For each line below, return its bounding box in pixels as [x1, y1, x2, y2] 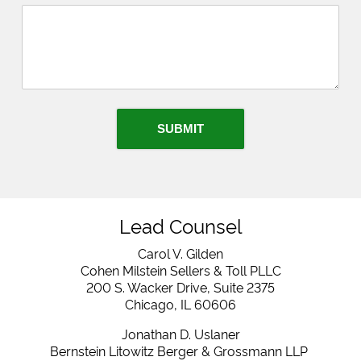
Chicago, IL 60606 [125, 295, 236, 313]
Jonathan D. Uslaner [121, 325, 240, 342]
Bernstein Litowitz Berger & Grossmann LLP [50, 342, 311, 359]
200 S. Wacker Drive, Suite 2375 [86, 278, 275, 296]
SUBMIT [157, 122, 204, 135]
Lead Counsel [118, 212, 243, 239]
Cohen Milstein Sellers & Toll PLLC [80, 261, 281, 279]
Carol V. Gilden [138, 244, 223, 262]
